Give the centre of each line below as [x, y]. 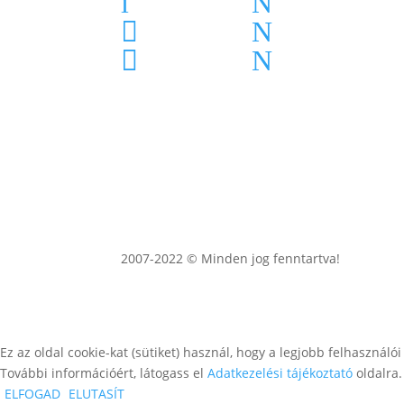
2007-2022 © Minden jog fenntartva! [231, 258]
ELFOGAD [32, 393]
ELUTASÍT [96, 393]
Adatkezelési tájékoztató [280, 372]
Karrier [189, 25]
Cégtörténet [208, 54]
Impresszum [341, 25]
